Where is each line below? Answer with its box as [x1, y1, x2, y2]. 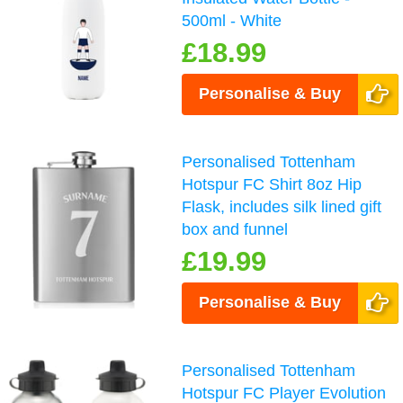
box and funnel [182, 220, 289, 239]
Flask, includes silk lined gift [182, 198, 382, 217]
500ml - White [182, 12, 282, 31]
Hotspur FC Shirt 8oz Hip [182, 175, 363, 194]
